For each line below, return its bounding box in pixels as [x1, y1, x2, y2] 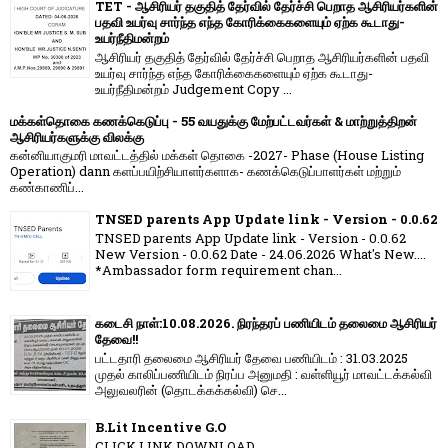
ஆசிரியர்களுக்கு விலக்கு [10, 127, 144, 146]
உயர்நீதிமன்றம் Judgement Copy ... [95, 79, 292, 98]
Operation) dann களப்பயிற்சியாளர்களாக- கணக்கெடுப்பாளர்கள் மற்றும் [10, 162, 401, 181]
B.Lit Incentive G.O [95, 418, 227, 437]
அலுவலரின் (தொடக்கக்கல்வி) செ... [95, 381, 287, 400]
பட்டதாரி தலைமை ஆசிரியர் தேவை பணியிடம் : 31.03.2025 [95, 349, 408, 368]
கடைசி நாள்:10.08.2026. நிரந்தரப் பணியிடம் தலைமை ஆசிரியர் [95, 314, 437, 333]
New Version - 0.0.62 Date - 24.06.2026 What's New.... [95, 245, 426, 264]
